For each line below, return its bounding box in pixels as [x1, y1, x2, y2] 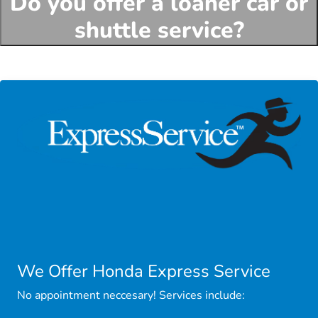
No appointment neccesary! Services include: [17, 287, 245, 303]
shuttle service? [74, 15, 244, 45]
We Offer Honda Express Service [17, 259, 270, 283]
